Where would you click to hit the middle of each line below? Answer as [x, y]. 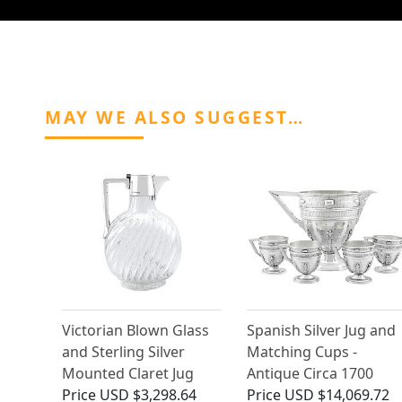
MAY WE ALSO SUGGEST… [175, 118]
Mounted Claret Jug [128, 374]
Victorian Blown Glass [135, 331]
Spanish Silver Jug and [321, 331]
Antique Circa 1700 [310, 374]
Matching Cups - [301, 352]
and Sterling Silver [123, 352]
